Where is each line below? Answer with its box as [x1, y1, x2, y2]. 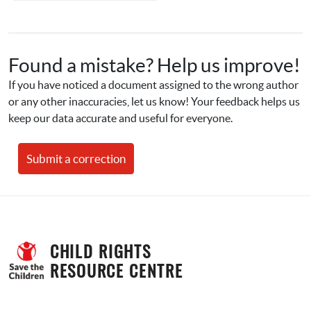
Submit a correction [26, 152, 126, 165]
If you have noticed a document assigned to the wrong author [8, 78, 299, 91]
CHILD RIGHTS [50, 238, 151, 263]
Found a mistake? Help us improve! [8, 54, 301, 76]
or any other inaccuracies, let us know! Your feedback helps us [8, 95, 300, 108]
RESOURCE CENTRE [50, 258, 183, 283]
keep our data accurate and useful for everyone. [8, 112, 233, 124]
